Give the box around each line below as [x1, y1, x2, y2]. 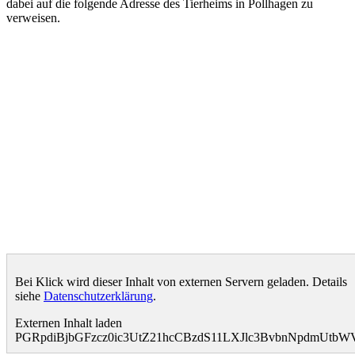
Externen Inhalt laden [15, 315, 122, 330]
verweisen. [6, 10, 60, 25]
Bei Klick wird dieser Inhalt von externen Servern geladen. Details [15, 274, 347, 288]
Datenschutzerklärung [44, 288, 153, 303]
